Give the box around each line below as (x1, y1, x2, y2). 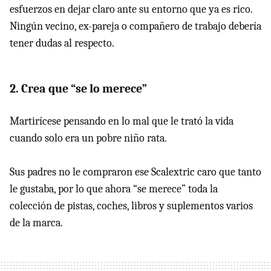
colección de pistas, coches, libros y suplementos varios (10, 199, 253, 212)
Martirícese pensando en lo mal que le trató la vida (10, 114, 233, 128)
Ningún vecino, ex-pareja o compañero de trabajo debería (10, 19, 261, 33)
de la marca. (10, 216, 63, 229)
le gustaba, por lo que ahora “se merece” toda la (10, 182, 218, 195)
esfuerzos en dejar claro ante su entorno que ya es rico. (10, 2, 252, 16)
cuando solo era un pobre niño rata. (10, 131, 167, 145)
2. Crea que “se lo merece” (10, 81, 147, 96)
